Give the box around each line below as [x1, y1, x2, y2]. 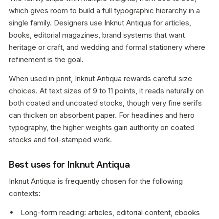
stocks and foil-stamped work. [9, 135, 112, 144]
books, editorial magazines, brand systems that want [9, 30, 185, 40]
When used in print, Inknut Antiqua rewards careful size [9, 74, 192, 83]
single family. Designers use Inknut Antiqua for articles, [9, 18, 191, 27]
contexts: [9, 189, 41, 198]
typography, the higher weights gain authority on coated [9, 123, 195, 132]
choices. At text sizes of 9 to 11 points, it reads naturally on [9, 86, 204, 95]
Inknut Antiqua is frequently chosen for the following [9, 176, 183, 186]
